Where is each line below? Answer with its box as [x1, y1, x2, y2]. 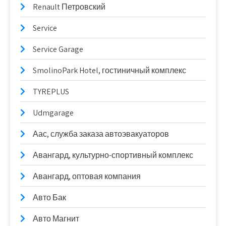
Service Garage [33, 44, 83, 54]
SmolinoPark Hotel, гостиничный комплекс [33, 65, 186, 76]
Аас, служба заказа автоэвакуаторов [33, 129, 169, 139]
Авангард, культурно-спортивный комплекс [33, 150, 193, 160]
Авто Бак [33, 192, 66, 203]
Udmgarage [33, 107, 74, 118]
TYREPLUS [33, 86, 69, 97]
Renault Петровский [33, 2, 105, 12]
